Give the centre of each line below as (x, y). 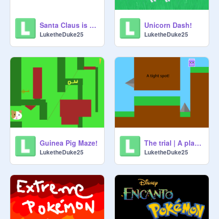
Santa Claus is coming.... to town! (93, 25)
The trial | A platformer (198, 143)
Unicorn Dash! (168, 25)
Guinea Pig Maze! (69, 143)
